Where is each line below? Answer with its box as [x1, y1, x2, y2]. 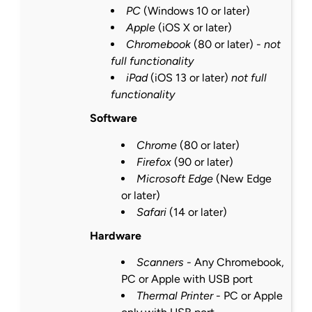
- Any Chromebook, [183, 255, 284, 269]
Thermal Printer [136, 288, 213, 302]
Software [89, 111, 137, 125]
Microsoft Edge [136, 171, 213, 185]
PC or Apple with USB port [120, 272, 253, 286]
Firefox [136, 155, 171, 169]
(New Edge [212, 171, 272, 185]
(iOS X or [155, 21, 205, 35]
